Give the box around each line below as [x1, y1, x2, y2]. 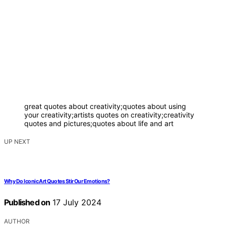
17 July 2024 [50, 197, 102, 208]
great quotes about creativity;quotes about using [24, 102, 186, 111]
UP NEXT [4, 138, 30, 146]
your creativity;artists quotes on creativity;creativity [24, 110, 194, 120]
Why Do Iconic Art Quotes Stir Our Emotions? [4, 178, 110, 185]
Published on [4, 197, 50, 208]
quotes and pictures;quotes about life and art [24, 119, 174, 128]
